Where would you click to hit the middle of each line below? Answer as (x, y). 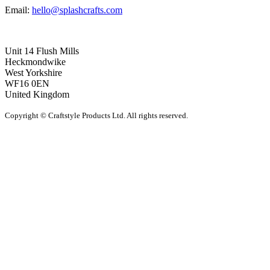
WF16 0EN (27, 83)
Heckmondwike (35, 61)
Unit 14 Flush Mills (42, 51)
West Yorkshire (33, 72)
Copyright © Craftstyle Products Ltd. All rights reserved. (96, 115)
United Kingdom (37, 94)
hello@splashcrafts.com (77, 10)
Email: (18, 10)
